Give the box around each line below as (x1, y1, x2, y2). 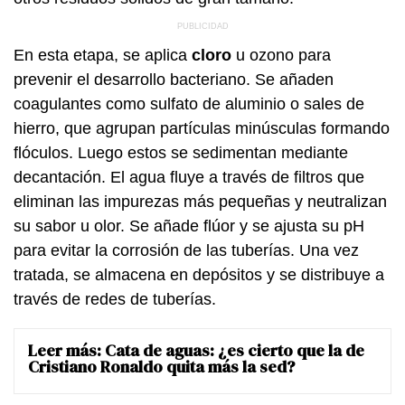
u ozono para (231, 45, 331, 64)
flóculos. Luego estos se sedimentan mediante (14, 143, 348, 162)
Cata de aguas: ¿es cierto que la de (105, 338, 364, 362)
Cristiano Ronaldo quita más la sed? (28, 354, 295, 378)
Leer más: (28, 338, 105, 362)
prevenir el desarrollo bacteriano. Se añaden (14, 70, 334, 89)
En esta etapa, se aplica (14, 45, 192, 64)
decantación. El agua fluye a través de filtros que (14, 167, 364, 186)
